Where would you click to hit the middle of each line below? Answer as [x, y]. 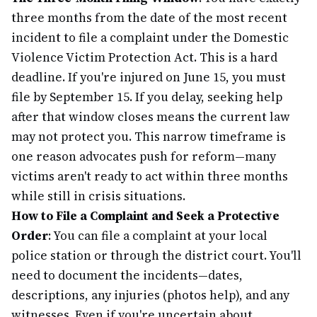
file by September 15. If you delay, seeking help [147, 97]
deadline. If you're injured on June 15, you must [149, 77]
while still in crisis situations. [98, 196]
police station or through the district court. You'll [156, 255]
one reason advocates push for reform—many [144, 156]
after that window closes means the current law [151, 117]
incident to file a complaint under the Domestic [150, 38]
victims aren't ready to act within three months [150, 176]
